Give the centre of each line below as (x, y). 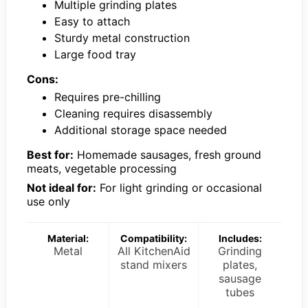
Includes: (240, 238)
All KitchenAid (154, 251)
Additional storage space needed (141, 130)
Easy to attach (92, 21)
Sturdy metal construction (122, 37)
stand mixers (154, 264)
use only (48, 201)
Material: (68, 238)
